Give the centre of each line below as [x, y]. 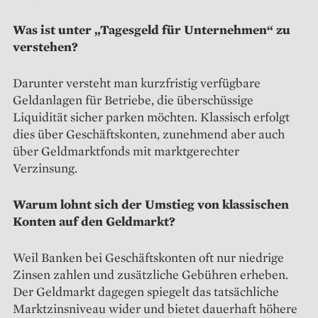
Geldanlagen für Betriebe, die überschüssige [133, 99]
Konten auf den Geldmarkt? [94, 221]
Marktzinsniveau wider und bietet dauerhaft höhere [155, 308]
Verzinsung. [45, 168]
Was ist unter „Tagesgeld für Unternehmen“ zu [152, 29]
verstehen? [45, 46]
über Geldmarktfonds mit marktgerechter [126, 150]
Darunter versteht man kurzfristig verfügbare [137, 82]
